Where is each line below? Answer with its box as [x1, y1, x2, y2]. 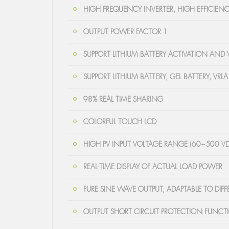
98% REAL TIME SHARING [83, 94, 163, 104]
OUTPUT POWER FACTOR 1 [83, 27, 168, 36]
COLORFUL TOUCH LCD [83, 117, 156, 126]
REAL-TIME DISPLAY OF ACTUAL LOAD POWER [83, 162, 222, 171]
